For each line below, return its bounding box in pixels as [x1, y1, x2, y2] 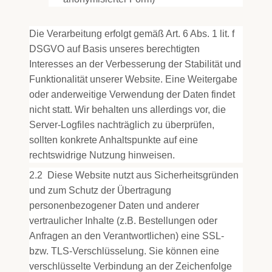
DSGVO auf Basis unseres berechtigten [29, 44, 200, 54]
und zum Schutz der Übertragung [29, 185, 171, 195]
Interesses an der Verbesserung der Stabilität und [29, 59, 241, 69]
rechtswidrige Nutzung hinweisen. [29, 150, 175, 160]
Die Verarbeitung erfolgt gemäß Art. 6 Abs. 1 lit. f [29, 29, 234, 39]
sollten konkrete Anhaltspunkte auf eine [29, 135, 198, 145]
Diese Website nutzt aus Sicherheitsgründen [44, 170, 239, 180]
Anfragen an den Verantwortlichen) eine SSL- [29, 231, 224, 241]
